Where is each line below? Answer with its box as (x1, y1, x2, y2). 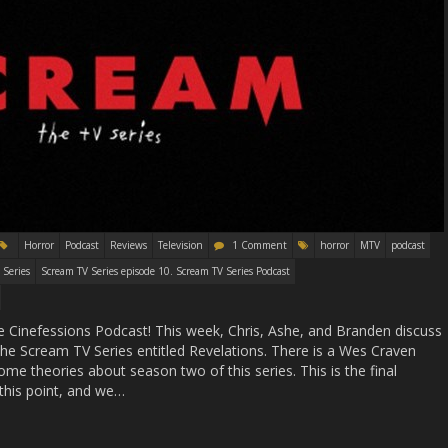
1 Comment (232, 237, 287, 252)
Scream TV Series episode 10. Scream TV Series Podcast (41, 263, 290, 278)
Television (158, 237, 203, 252)
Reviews (110, 237, 147, 252)
